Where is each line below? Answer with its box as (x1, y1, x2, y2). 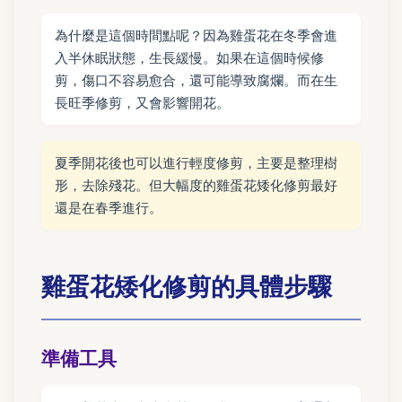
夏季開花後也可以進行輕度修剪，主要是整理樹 (55, 154, 337, 172)
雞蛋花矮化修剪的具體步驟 (41, 271, 332, 301)
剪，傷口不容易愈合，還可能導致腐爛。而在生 (55, 72, 337, 90)
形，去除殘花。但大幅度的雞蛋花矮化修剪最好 (55, 177, 337, 195)
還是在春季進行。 (55, 199, 162, 217)
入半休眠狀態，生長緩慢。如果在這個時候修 (55, 49, 324, 67)
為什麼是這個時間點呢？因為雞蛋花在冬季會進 (55, 27, 337, 45)
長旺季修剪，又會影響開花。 (55, 94, 230, 112)
